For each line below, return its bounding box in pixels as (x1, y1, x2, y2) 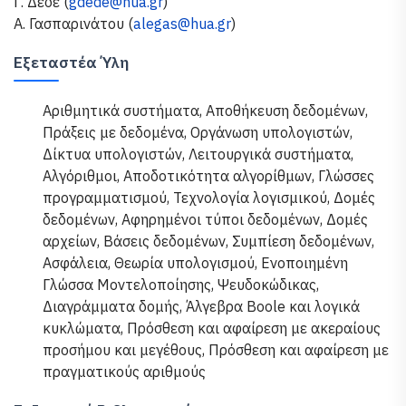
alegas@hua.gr (133, 14, 231, 33)
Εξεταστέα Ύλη (14, 53, 129, 72)
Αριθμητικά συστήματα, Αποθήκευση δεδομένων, (43, 101, 368, 120)
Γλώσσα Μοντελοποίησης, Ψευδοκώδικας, (43, 275, 319, 294)
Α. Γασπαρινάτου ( (14, 14, 133, 33)
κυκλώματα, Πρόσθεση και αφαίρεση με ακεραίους (43, 319, 381, 337)
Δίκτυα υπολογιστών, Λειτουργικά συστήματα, (43, 145, 353, 163)
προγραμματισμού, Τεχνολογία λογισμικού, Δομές (43, 188, 375, 207)
